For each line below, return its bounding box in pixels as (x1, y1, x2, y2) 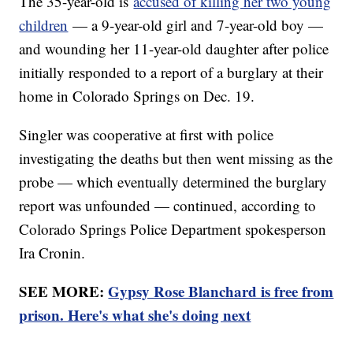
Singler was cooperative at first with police (19, 124, 274, 145)
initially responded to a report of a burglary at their (19, 62, 324, 83)
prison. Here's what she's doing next (19, 304, 251, 326)
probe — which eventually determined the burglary (19, 172, 328, 192)
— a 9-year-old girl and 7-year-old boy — (68, 15, 324, 35)
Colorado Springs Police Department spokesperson (19, 219, 327, 240)
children (19, 15, 69, 35)
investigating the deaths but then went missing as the (19, 148, 333, 169)
